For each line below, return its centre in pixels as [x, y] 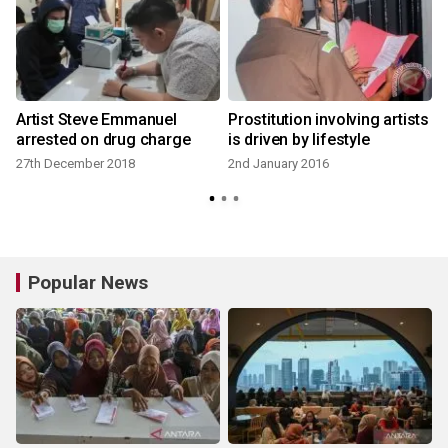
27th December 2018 [75, 163]
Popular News [88, 282]
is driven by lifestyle [299, 139]
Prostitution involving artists [328, 119]
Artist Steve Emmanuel [96, 119]
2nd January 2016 [278, 163]
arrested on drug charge [103, 139]
